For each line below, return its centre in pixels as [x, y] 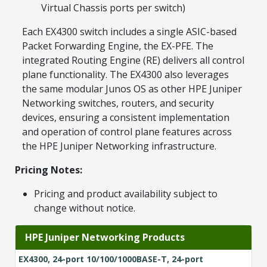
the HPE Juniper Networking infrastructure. [119, 146]
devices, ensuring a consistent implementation [126, 117]
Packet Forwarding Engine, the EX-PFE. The [118, 46]
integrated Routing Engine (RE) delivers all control [133, 60]
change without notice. [85, 208]
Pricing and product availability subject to [126, 193]
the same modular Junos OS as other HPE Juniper [132, 89]
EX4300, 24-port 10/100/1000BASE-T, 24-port [111, 259]
